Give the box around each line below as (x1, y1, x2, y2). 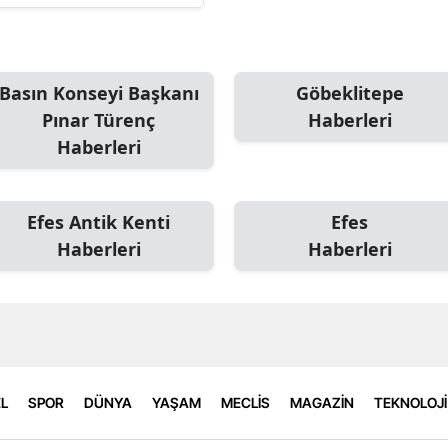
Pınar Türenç (42, 107, 155, 132)
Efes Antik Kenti (27, 209, 170, 234)
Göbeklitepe (295, 80, 404, 105)
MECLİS (221, 394, 270, 412)
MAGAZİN (290, 394, 354, 412)
